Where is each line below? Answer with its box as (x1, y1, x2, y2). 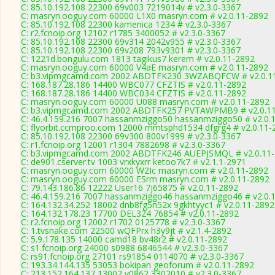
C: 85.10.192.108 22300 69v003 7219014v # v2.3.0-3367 (21, 1, 241, 13)
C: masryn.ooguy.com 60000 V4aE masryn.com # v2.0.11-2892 (21, 61, 268, 73)
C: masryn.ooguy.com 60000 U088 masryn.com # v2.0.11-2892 (21, 96, 269, 107)
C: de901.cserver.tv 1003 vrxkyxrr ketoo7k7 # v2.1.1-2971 (21, 156, 246, 168)
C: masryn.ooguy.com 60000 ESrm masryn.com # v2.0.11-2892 (21, 173, 269, 185)
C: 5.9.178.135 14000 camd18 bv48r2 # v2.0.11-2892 (21, 233, 227, 245)
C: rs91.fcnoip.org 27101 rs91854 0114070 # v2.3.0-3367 (21, 250, 244, 262)
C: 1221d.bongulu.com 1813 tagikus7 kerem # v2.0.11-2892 (21, 53, 255, 64)
